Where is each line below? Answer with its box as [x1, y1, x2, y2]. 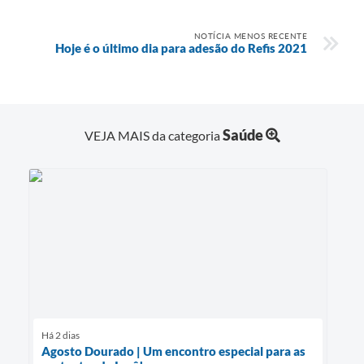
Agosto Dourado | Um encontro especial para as [41, 343, 305, 358]
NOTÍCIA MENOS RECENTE [193, 30, 307, 41]
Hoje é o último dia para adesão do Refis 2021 [55, 40, 307, 55]
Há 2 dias [41, 328, 80, 341]
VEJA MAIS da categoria [84, 127, 223, 143]
